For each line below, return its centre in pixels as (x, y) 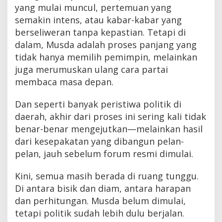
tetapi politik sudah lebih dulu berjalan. (100, 213)
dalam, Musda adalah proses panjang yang (106, 45)
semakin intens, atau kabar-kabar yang (98, 20)
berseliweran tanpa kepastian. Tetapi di (100, 32)
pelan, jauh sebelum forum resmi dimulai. (104, 154)
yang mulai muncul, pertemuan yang (93, 8)
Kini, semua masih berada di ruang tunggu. (107, 176)
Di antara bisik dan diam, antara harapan (103, 189)
